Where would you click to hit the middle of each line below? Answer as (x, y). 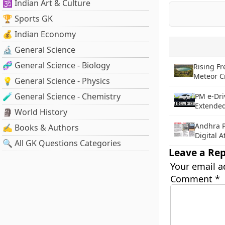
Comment (192, 179)
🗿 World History (35, 112)
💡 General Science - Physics (56, 81)
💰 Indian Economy (39, 34)
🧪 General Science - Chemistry (62, 96)
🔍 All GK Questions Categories (62, 143)
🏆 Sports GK (28, 19)
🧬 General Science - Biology (56, 65)
